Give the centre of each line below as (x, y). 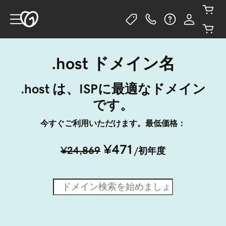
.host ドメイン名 (113, 64)
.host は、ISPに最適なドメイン (113, 89)
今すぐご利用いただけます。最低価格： (113, 123)
